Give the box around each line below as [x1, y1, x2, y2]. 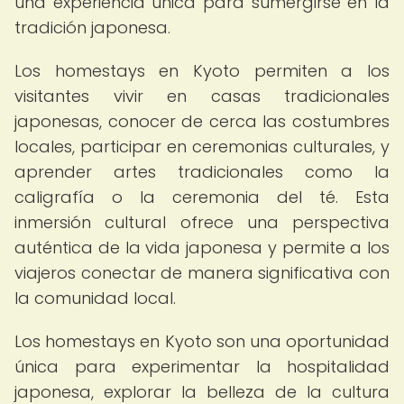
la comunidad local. [14, 287, 176, 309]
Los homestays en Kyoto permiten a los [14, 60, 390, 82]
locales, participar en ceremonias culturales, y [14, 135, 390, 158]
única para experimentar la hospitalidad [14, 355, 390, 378]
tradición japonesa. [14, 16, 170, 39]
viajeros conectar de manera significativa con [14, 262, 390, 284]
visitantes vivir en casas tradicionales [14, 85, 390, 107]
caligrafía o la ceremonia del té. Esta [14, 186, 390, 208]
